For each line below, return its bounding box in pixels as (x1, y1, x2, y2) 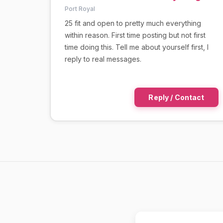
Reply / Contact (148, 93, 205, 102)
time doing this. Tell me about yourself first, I (64, 42, 209, 51)
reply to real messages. (64, 54, 141, 63)
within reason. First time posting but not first (64, 30, 206, 39)
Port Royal (64, 4, 95, 12)
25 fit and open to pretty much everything (64, 18, 201, 27)
